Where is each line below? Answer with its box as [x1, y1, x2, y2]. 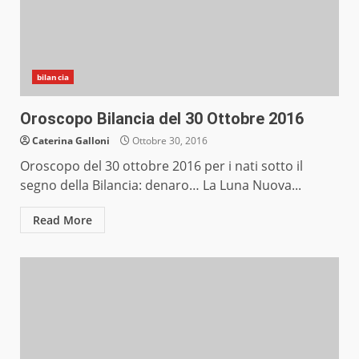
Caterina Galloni [32, 134, 110, 148]
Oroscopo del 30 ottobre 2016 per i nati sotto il [20, 157, 303, 175]
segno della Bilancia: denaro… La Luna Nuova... [20, 176, 301, 195]
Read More [33, 212, 92, 228]
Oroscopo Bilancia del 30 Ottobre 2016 [20, 109, 304, 129]
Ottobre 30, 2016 [130, 134, 208, 148]
